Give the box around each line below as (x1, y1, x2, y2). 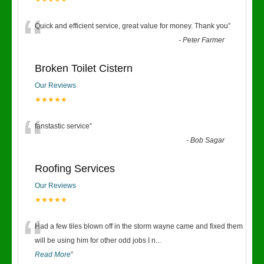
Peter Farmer (183, 36, 225, 44)
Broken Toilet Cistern (35, 62, 133, 74)
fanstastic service (35, 122, 90, 130)
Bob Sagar (190, 136, 225, 144)
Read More (35, 250, 71, 259)
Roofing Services (35, 163, 115, 174)
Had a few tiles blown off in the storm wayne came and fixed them (35, 222, 243, 230)
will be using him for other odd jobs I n (35, 236, 156, 245)
